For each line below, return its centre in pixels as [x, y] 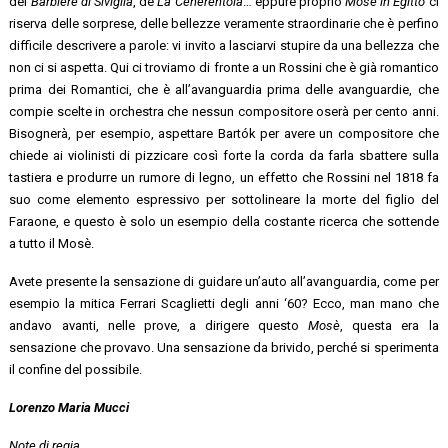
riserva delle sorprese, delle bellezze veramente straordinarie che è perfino [224, 23]
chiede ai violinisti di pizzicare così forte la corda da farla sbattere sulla [224, 155]
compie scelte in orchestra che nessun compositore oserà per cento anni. [224, 111]
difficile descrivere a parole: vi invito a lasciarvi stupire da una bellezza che [224, 45]
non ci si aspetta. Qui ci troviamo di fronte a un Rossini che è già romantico [224, 67]
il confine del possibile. [76, 369]
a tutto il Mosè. [52, 243]
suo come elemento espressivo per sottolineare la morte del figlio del [224, 199]
